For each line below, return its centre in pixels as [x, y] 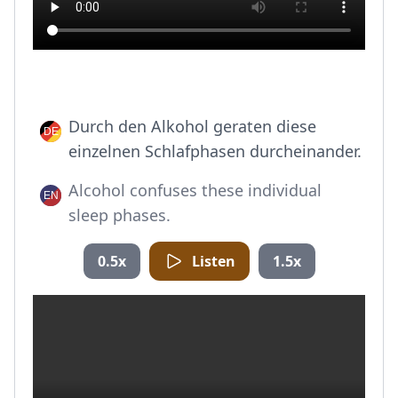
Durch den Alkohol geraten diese [192, 126]
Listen [213, 261]
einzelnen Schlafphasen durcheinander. [215, 151]
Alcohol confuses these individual [195, 190]
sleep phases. [119, 215]
